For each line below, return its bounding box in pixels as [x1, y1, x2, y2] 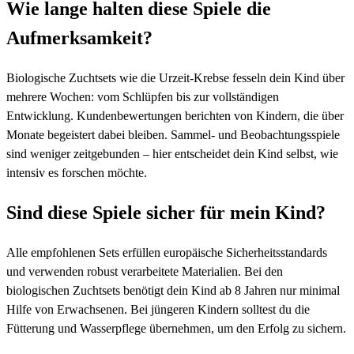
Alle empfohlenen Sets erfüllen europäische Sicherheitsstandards [6, 245, 327, 259]
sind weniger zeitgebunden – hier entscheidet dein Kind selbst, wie [6, 146, 338, 160]
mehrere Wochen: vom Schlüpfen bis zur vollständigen [6, 89, 279, 104]
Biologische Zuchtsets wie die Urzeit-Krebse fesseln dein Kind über [6, 70, 345, 85]
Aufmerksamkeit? [6, 27, 153, 48]
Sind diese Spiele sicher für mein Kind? [6, 201, 326, 223]
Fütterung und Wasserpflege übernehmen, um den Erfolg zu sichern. [6, 321, 346, 335]
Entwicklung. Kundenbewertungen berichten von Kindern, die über [6, 108, 344, 122]
